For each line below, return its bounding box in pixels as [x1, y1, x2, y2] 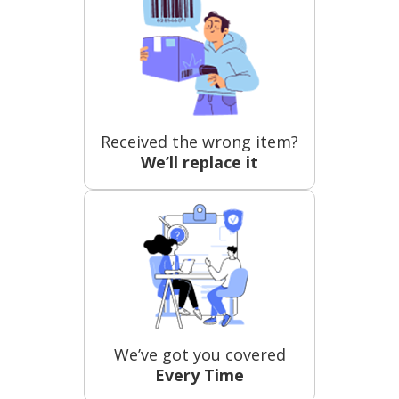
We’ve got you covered [113, 343, 286, 365]
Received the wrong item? [101, 130, 298, 152]
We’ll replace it [141, 151, 258, 173]
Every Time [155, 363, 244, 386]
